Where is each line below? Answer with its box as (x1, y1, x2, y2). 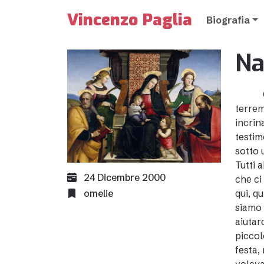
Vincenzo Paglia (67, 9, 192, 31)
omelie (84, 187, 113, 199)
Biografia (206, 14, 250, 26)
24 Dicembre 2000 (81, 171, 166, 183)
